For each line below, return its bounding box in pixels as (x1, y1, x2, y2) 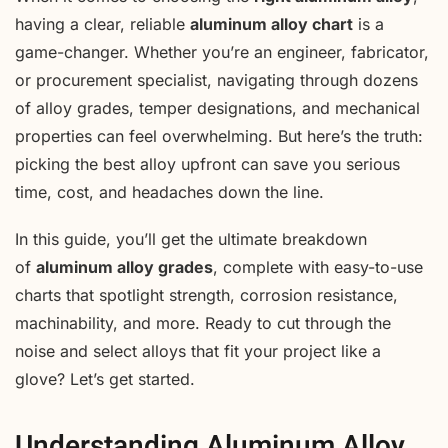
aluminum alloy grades (36, 257, 213, 278)
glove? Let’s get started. (15, 369, 195, 390)
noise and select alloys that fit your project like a (15, 341, 381, 362)
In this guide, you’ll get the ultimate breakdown (15, 229, 367, 250)
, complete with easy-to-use (213, 257, 423, 278)
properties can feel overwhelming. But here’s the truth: (15, 126, 423, 147)
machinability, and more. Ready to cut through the (15, 313, 391, 334)
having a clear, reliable (15, 14, 190, 35)
